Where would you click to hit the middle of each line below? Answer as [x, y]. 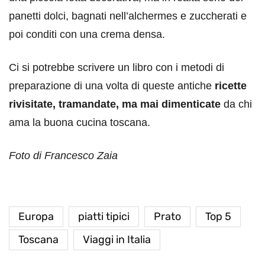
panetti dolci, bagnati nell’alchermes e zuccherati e [128, 16]
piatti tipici [104, 217]
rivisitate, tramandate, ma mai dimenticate [115, 104]
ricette [231, 86]
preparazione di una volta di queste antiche [112, 86]
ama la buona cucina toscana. [80, 123]
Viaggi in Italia [117, 240]
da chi [236, 104]
